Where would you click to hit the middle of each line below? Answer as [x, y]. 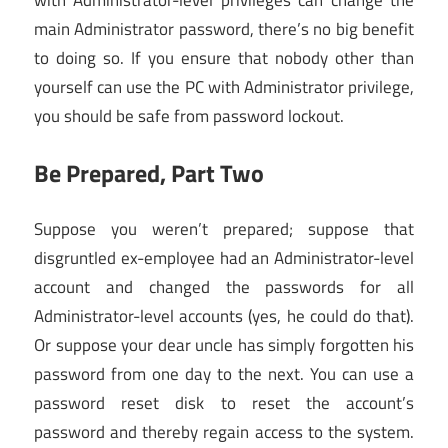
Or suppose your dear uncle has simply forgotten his [224, 345]
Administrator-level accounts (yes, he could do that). [224, 316]
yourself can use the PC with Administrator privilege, [224, 87]
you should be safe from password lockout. [189, 116]
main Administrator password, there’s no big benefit [224, 29]
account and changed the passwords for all [224, 287]
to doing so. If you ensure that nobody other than [224, 58]
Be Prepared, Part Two [149, 172]
